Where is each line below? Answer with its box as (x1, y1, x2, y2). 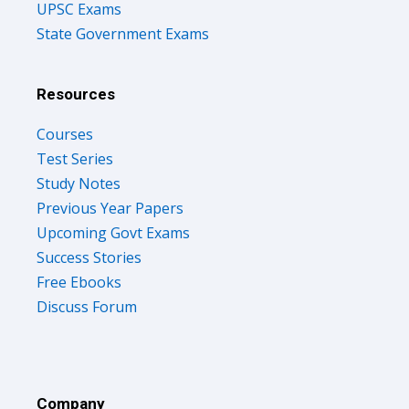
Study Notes (37, 173, 121, 194)
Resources (37, 84, 115, 103)
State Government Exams (37, 23, 209, 44)
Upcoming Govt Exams (37, 222, 190, 243)
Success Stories (37, 246, 142, 267)
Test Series (37, 148, 113, 169)
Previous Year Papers (37, 197, 184, 218)
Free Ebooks (37, 271, 121, 292)
